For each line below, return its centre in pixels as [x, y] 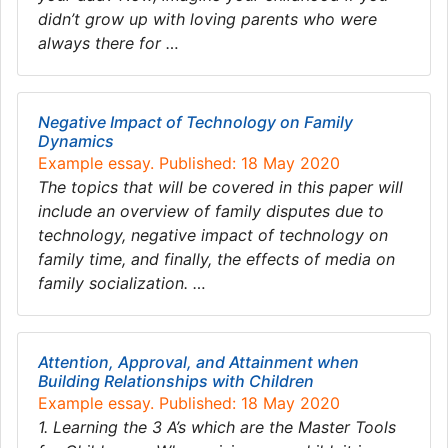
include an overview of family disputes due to [211, 211]
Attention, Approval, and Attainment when [198, 362]
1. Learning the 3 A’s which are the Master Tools [217, 427]
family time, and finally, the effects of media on [216, 259]
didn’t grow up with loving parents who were [207, 19]
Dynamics [76, 141]
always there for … [108, 43]
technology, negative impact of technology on [213, 235]
